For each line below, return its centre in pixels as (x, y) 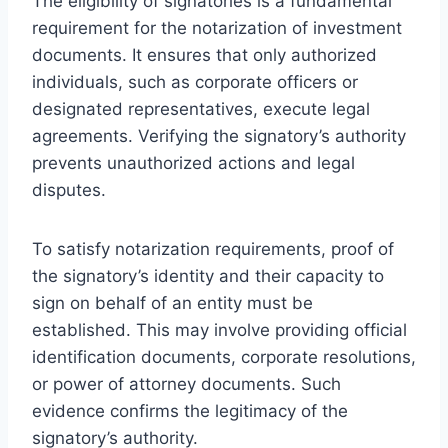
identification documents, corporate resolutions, (224, 356)
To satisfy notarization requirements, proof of (213, 248)
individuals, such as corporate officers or (195, 81)
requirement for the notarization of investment (217, 27)
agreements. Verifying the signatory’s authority (219, 135)
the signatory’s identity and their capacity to (208, 275)
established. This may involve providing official (219, 329)
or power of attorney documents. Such (186, 383)
